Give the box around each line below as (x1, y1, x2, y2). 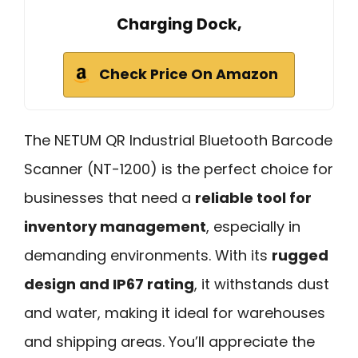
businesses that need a (24, 188, 195, 209)
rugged (272, 245, 328, 266)
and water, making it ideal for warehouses (24, 303, 325, 324)
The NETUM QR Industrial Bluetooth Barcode (24, 130, 332, 151)
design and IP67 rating (24, 274, 194, 295)
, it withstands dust (194, 274, 329, 295)
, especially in (206, 217, 300, 237)
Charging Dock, (116, 14, 242, 36)
